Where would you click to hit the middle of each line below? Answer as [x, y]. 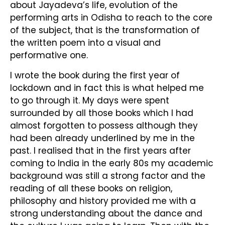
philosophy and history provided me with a [103, 201]
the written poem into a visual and [85, 43]
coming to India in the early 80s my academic [112, 163]
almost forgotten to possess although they [104, 125]
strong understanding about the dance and [106, 213]
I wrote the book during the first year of [95, 75]
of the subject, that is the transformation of [105, 30]
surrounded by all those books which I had [102, 113]
